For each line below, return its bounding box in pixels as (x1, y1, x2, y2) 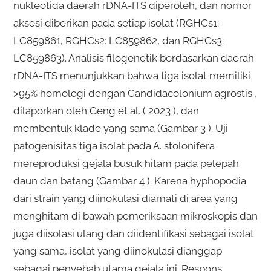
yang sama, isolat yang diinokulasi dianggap (13, 244, 222, 257)
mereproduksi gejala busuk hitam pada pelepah (13, 157, 239, 169)
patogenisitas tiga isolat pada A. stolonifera (13, 139, 215, 152)
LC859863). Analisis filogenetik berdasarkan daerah (13, 51, 254, 64)
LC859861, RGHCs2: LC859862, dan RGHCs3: (13, 34, 224, 47)
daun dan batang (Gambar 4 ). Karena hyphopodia (13, 174, 246, 187)
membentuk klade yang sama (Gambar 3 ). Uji (13, 122, 228, 134)
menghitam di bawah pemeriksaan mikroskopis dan (13, 209, 258, 222)
